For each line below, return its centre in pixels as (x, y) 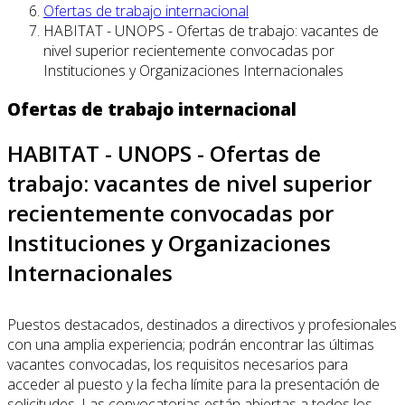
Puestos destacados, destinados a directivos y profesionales (202, 324)
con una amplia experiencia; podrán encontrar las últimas (191, 344)
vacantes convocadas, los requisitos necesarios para (178, 364)
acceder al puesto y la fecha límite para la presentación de (193, 384)
